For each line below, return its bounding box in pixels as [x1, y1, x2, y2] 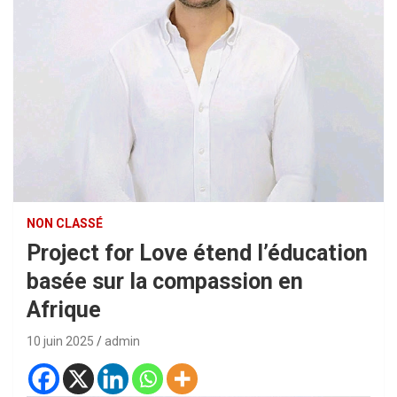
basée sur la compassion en [27, 268, 303, 294]
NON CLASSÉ [27, 215, 103, 230]
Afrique [27, 296, 101, 323]
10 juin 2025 [27, 333, 94, 348]
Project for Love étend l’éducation [27, 239, 368, 266]
